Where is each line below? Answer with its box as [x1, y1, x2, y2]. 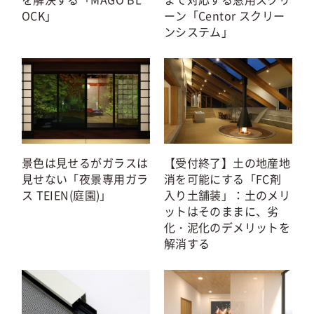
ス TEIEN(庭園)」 [21, 186, 111, 204]
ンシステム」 [163, 23, 233, 41]
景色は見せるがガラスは [21, 154, 149, 172]
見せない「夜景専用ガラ [21, 170, 149, 188]
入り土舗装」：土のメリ [163, 186, 291, 204]
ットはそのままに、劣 [163, 203, 279, 220]
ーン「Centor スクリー [163, 7, 285, 25]
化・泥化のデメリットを [163, 219, 291, 236]
